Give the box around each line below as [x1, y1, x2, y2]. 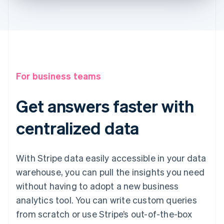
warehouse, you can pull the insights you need [16, 166, 205, 178]
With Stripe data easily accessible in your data [16, 152, 206, 164]
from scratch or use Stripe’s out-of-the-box [16, 208, 192, 220]
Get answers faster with [16, 95, 194, 117]
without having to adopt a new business [16, 180, 179, 192]
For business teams [16, 70, 101, 82]
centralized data [16, 117, 139, 139]
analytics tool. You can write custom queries [16, 194, 197, 206]
